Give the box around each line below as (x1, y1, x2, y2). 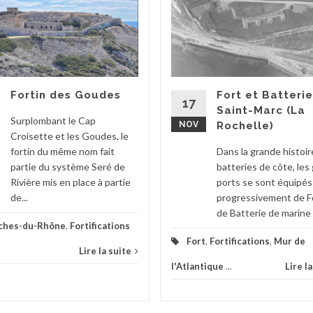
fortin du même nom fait (10, 145, 115, 157)
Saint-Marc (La (217, 103, 305, 117)
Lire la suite (79, 245, 131, 256)
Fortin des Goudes (10, 88, 121, 101)
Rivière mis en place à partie (10, 175, 131, 188)
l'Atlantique (171, 260, 224, 272)
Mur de (274, 235, 305, 247)
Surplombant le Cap (10, 114, 96, 126)
